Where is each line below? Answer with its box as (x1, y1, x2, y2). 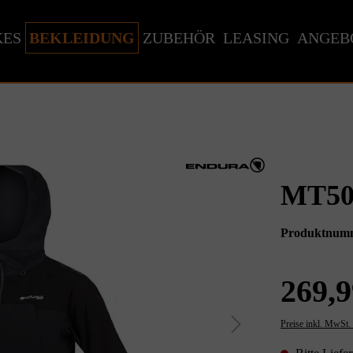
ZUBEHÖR (143, 29, 215, 46)
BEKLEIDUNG (29, 29, 135, 46)
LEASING (223, 29, 289, 46)
